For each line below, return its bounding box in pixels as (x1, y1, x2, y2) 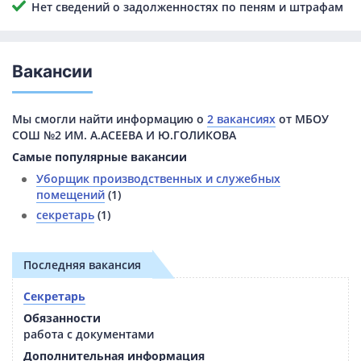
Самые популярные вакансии (12, 148, 187, 164)
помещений (36, 186, 105, 202)
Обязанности (23, 309, 101, 326)
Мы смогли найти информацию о (12, 110, 207, 127)
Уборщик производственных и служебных (36, 170, 280, 186)
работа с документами (23, 326, 154, 342)
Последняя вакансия (23, 256, 141, 272)
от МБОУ (276, 110, 329, 127)
